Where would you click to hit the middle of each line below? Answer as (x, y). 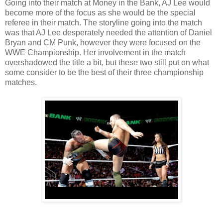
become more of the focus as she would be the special (100, 12)
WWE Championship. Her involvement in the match (95, 52)
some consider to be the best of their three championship (104, 72)
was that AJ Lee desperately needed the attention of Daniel (109, 32)
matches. (21, 82)
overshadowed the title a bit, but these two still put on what (107, 62)
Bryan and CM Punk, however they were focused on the (103, 42)
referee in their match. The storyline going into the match (104, 22)
